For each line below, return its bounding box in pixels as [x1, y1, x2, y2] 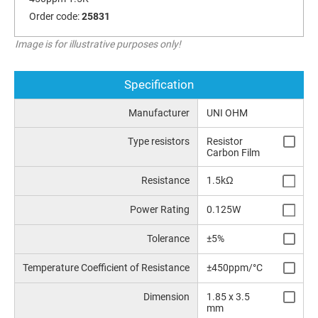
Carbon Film [206, 146, 260, 158]
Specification [124, 77, 194, 92]
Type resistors [128, 135, 190, 147]
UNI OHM [206, 107, 248, 119]
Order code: [28, 11, 82, 23]
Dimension [143, 290, 190, 302]
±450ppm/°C [206, 261, 263, 273]
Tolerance [147, 232, 190, 244]
